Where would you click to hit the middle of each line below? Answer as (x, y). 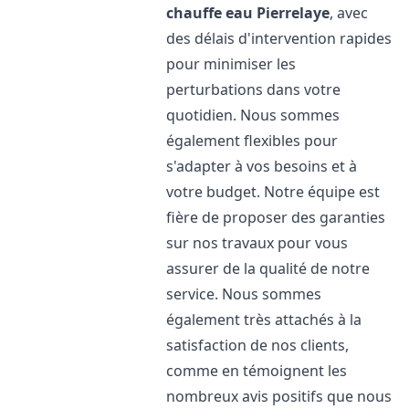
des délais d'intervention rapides (279, 38)
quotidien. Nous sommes (253, 115)
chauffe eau (210, 13)
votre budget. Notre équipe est (273, 192)
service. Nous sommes (244, 294)
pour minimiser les (231, 64)
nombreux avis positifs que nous (279, 396)
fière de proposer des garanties (276, 217)
